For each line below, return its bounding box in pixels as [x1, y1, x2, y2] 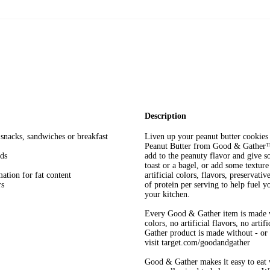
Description [145, 111, 186, 121]
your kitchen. [145, 190, 190, 199]
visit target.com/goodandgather [145, 238, 250, 248]
